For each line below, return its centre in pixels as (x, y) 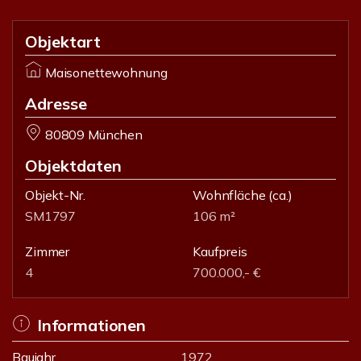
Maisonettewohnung (106, 73)
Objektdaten (73, 166)
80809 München (93, 135)
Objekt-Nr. (55, 195)
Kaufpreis (220, 251)
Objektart (63, 41)
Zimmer (48, 251)
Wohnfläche (229, 195)
